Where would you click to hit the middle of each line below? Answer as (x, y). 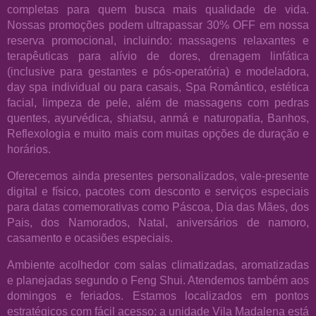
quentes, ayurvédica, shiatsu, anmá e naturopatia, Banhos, (158, 117)
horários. (29, 148)
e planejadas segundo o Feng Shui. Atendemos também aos (158, 280)
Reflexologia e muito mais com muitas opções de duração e (158, 133)
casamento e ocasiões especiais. (90, 237)
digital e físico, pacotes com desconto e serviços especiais (158, 191)
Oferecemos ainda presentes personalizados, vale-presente (158, 175)
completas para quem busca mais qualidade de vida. (158, 9)
